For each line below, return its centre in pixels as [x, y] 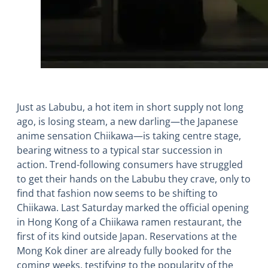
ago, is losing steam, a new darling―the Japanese [127, 122]
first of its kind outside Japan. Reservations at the [127, 237]
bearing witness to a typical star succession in [120, 150]
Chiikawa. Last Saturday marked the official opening [133, 208]
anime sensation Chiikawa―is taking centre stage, [129, 136]
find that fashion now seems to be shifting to [117, 194]
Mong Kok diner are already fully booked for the [124, 251]
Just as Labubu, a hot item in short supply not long [130, 107]
